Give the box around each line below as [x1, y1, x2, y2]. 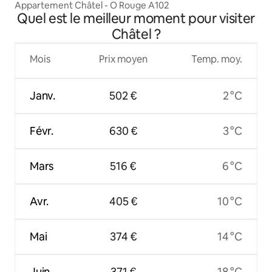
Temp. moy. [191, 53, 242, 66]
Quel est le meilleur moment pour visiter [17, 10, 255, 27]
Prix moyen [99, 53, 148, 66]
